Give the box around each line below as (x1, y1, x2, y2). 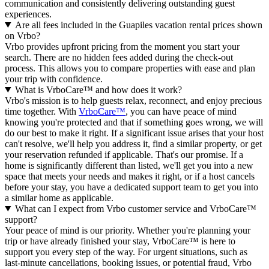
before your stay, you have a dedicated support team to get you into (5, 181, 258, 192)
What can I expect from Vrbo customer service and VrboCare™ (14, 203, 256, 214)
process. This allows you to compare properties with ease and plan (5, 62, 255, 73)
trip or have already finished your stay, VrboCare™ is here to (5, 235, 235, 246)
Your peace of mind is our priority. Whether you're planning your (5, 225, 250, 235)
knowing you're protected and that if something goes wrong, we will (5, 116, 263, 127)
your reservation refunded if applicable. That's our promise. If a (5, 149, 243, 160)
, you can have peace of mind (125, 106, 237, 116)
